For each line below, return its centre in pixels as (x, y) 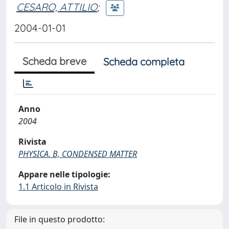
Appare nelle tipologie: (64, 174)
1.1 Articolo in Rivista (58, 187)
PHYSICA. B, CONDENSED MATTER (78, 154)
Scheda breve (54, 61)
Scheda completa (144, 62)
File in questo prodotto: (60, 219)
